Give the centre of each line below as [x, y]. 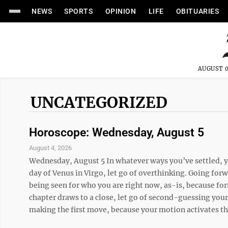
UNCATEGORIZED [99, 102]
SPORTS [79, 11]
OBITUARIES [197, 11]
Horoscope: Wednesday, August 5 [117, 133]
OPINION [121, 11]
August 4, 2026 [50, 148]
